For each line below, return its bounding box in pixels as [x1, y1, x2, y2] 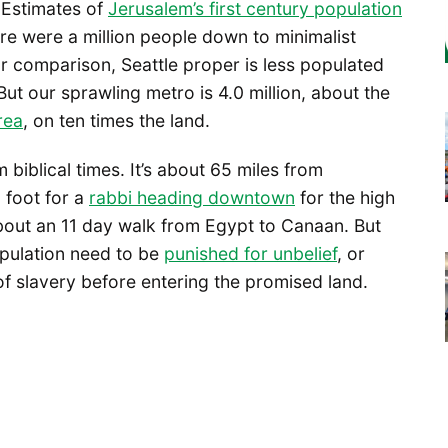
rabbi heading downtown [89, 186, 295, 208]
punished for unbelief [164, 242, 337, 264]
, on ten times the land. [23, 109, 210, 131]
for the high [295, 186, 395, 208]
